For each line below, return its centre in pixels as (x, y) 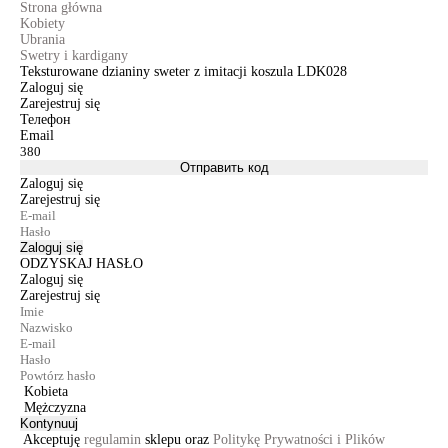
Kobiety (42, 23)
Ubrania (42, 39)
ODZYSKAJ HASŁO (81, 263)
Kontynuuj (49, 423)
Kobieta (46, 391)
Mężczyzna (55, 407)
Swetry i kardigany (74, 55)
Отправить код (224, 167)
